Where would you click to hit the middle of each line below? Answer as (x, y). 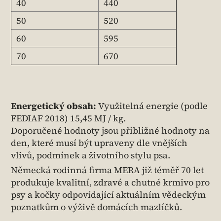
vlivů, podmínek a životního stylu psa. (91, 155)
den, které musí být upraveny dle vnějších (99, 143)
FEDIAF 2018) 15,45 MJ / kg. (68, 118)
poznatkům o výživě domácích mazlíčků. (96, 207)
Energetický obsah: (55, 106)
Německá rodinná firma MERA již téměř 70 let (107, 170)
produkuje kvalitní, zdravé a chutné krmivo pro (110, 183)
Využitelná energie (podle (153, 106)
